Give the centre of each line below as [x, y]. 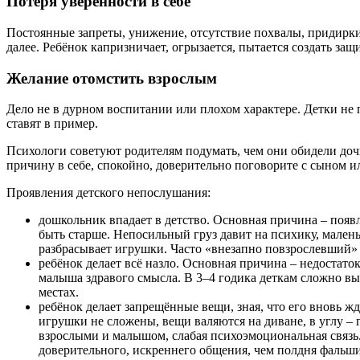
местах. [59, 292]
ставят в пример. [52, 124]
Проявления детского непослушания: [108, 193]
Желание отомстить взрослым [112, 78]
